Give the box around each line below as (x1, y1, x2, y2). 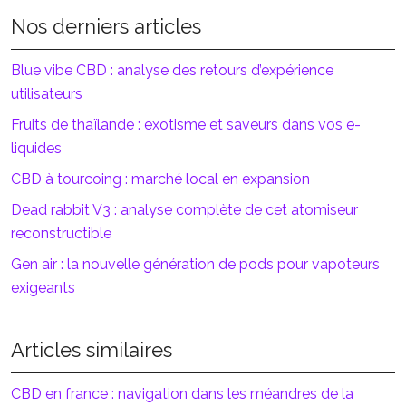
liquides (11, 140, 62, 157)
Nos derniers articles (11, 14, 201, 38)
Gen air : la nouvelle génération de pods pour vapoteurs (11, 256, 380, 273)
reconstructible (11, 225, 111, 242)
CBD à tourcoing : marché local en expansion (11, 170, 310, 188)
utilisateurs (11, 85, 82, 102)
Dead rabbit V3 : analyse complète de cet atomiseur (11, 201, 358, 218)
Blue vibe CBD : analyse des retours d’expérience (11, 62, 333, 79)
